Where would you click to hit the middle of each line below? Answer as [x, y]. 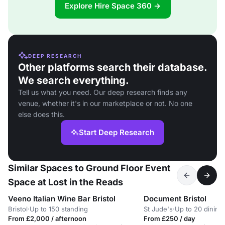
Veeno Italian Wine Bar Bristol [62, 199]
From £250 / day [170, 218]
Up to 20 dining [199, 209]
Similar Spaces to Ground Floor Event [89, 168]
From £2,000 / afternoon [47, 218]
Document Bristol [175, 199]
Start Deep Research [117, 132]
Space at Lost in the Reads [66, 182]
